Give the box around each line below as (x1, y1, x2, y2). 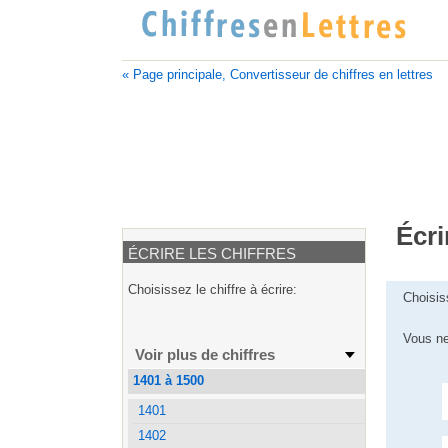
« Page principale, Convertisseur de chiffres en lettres (122, 67, 433, 82)
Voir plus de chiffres (135, 345, 276, 363)
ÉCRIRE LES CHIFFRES (127, 244, 296, 262)
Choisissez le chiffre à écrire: (128, 281, 297, 297)
